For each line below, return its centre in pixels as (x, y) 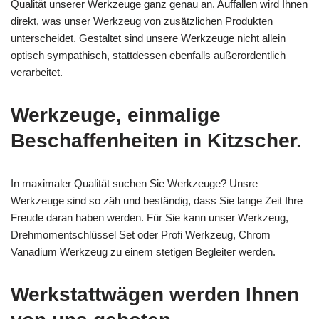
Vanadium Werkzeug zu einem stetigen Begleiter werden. (143, 251)
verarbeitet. (37, 72)
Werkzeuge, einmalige (116, 115)
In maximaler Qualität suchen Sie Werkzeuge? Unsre (134, 183)
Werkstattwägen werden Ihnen (155, 294)
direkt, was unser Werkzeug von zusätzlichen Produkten (142, 21)
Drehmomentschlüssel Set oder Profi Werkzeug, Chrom (141, 234)
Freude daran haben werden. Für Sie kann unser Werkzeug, (150, 217)
